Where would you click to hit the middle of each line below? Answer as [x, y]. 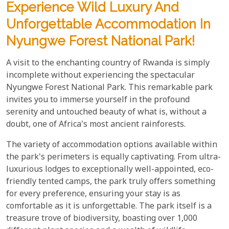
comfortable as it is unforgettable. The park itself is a [109, 207]
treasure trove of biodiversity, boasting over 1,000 [102, 219]
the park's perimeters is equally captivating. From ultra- [113, 157]
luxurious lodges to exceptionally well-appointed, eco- [110, 170]
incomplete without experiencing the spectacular [100, 76]
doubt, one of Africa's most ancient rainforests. [96, 125]
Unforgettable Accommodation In [108, 24]
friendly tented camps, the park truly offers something [111, 182]
